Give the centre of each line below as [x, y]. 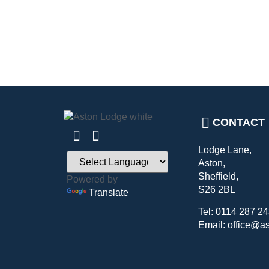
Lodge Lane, [225, 150]
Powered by [92, 179]
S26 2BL [217, 190]
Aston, [212, 163]
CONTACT [239, 122]
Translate [108, 192]
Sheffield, [219, 177]
